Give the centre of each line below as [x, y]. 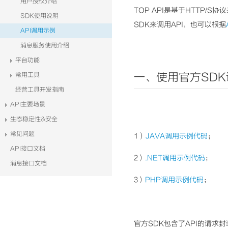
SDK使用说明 [39, 16]
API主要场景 [28, 104]
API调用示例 [38, 31]
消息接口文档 [28, 163]
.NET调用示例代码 [175, 158]
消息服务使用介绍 [45, 45]
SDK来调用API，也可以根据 [180, 24]
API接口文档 [28, 149]
